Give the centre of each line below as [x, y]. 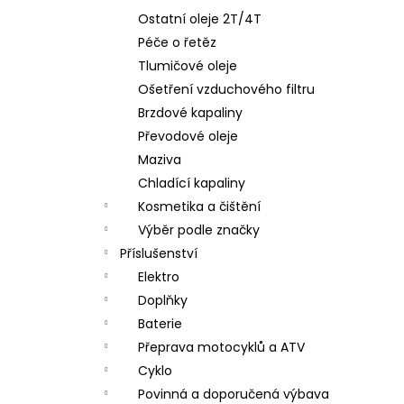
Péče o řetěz [177, 42]
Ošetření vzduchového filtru [226, 89]
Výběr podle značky [199, 230]
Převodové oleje [188, 136]
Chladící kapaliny [192, 183]
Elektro [159, 277]
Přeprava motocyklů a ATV [221, 347]
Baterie [160, 324]
